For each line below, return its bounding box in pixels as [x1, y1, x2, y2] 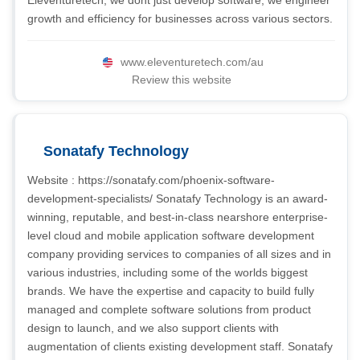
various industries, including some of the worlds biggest [27, 266, 308, 279]
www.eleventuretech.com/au [120, 55, 264, 68]
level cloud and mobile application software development [27, 229, 314, 242]
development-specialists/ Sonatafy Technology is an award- [27, 192, 328, 205]
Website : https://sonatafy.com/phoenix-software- [27, 174, 275, 186]
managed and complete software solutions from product [27, 303, 311, 316]
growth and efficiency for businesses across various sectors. [27, 12, 333, 25]
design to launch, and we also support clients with [27, 321, 279, 334]
